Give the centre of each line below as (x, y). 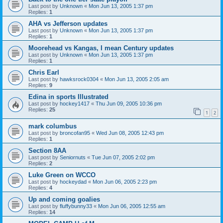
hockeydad (73, 181)
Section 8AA (47, 150)
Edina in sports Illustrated (68, 97)
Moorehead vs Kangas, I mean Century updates (101, 48)
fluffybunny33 (76, 206)
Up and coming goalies (64, 199)
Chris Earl (44, 72)
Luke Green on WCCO (62, 175)
